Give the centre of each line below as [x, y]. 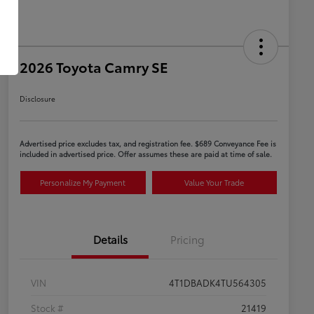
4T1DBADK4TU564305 [218, 282]
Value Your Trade [214, 182]
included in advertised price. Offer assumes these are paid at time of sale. [146, 153]
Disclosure [37, 98]
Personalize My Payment [83, 182]
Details [110, 239]
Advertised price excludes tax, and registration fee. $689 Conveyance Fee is [148, 143]
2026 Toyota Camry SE [94, 66]
